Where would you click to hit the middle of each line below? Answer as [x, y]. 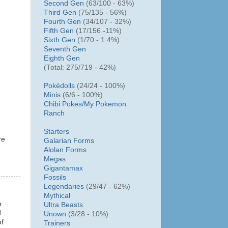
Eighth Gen [62, 58]
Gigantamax [63, 168]
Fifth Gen [59, 31]
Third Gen [60, 12]
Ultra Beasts [63, 205]
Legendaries [64, 186]
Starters [56, 131]
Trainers [57, 223]
